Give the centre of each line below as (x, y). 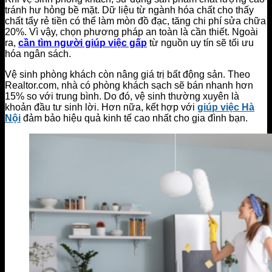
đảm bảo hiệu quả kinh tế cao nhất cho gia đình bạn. (135, 118)
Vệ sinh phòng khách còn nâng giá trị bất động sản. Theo (127, 74)
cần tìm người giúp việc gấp (83, 42)
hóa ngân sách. (38, 53)
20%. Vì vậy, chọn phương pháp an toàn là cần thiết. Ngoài (131, 32)
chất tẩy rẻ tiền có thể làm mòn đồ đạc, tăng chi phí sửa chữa (135, 21)
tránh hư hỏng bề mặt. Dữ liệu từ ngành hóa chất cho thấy (129, 10)
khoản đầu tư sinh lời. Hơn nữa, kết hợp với (100, 107)
